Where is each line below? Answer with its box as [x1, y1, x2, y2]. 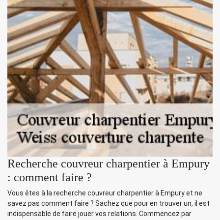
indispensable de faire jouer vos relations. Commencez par [7, 210, 192, 218]
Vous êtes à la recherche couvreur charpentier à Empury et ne [7, 189, 202, 197]
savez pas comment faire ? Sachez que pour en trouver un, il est [7, 199, 210, 208]
